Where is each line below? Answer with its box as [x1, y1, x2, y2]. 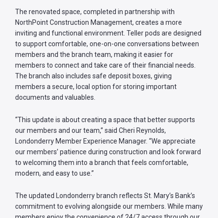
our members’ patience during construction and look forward [15, 148, 201, 156]
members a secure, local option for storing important [15, 83, 177, 91]
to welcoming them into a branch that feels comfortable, [15, 159, 188, 167]
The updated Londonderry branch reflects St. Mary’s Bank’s [15, 192, 195, 200]
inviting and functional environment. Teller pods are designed [15, 29, 201, 37]
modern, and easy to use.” [15, 169, 95, 178]
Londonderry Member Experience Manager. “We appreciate [15, 137, 196, 145]
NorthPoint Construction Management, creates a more [15, 18, 182, 27]
